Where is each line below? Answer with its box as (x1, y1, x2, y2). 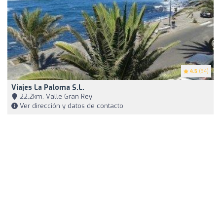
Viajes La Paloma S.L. (11, 83, 84, 93)
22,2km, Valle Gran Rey (18, 92, 92, 101)
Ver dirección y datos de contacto (18, 102, 123, 110)
